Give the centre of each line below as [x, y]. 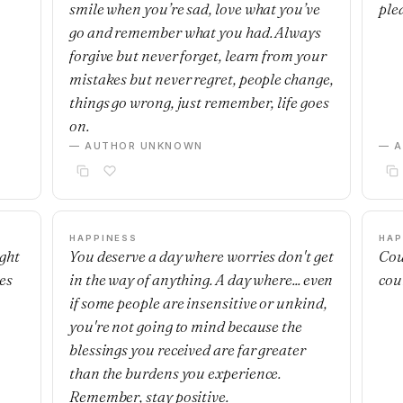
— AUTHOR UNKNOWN [136, 146]
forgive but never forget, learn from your [198, 55]
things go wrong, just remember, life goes [199, 102]
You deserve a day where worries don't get [201, 256]
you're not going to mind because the [186, 326]
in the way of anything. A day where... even [201, 279]
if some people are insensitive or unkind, [198, 303]
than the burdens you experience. [175, 373]
